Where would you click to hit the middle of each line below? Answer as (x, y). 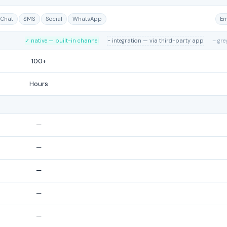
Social (54, 19)
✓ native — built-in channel (62, 41)
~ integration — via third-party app (156, 41)
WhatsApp (87, 19)
